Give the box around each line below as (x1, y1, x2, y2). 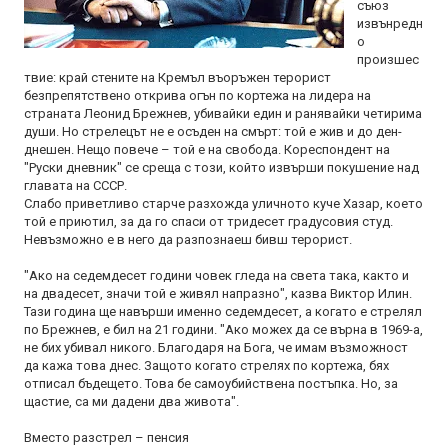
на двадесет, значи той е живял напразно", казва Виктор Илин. (24, 286, 412, 301)
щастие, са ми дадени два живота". (24, 394, 239, 409)
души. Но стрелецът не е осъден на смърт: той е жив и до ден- (24, 124, 402, 139)
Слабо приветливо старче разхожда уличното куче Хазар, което (24, 196, 423, 211)
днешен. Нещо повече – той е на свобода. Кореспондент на (24, 142, 390, 157)
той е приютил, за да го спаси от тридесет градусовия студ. (24, 214, 393, 229)
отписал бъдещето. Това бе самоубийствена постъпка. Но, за (24, 376, 398, 391)
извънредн (357, 16, 423, 31)
